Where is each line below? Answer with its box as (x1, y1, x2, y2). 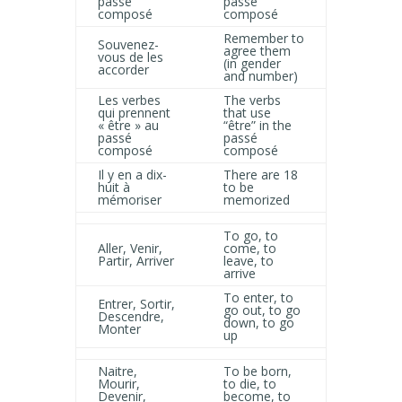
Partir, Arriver (98, 251, 174, 269)
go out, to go (223, 301, 301, 319)
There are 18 (223, 165, 298, 183)
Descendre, (98, 307, 164, 325)
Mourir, (98, 374, 140, 392)
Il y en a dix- (98, 165, 167, 183)
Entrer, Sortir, (98, 294, 175, 312)
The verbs (223, 91, 281, 109)
